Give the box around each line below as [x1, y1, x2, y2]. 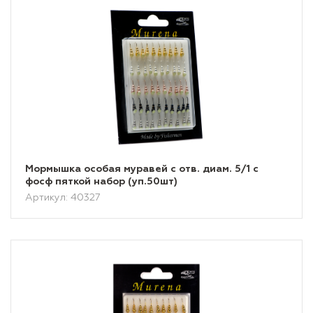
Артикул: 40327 [25, 193, 101, 203]
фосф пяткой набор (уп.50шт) [25, 177, 177, 187]
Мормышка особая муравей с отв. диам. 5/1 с [25, 164, 259, 174]
